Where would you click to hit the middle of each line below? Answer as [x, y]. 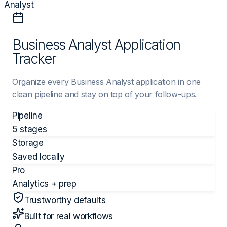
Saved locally [39, 156]
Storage [28, 143]
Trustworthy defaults [65, 200]
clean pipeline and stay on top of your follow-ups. [105, 94]
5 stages [30, 129]
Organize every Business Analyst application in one [107, 81]
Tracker [34, 59]
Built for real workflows [69, 216]
